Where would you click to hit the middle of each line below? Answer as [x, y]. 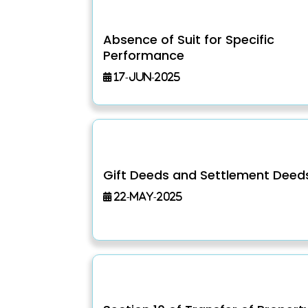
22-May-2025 [147, 196]
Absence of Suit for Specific [189, 39]
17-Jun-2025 [146, 76]
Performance [144, 55]
